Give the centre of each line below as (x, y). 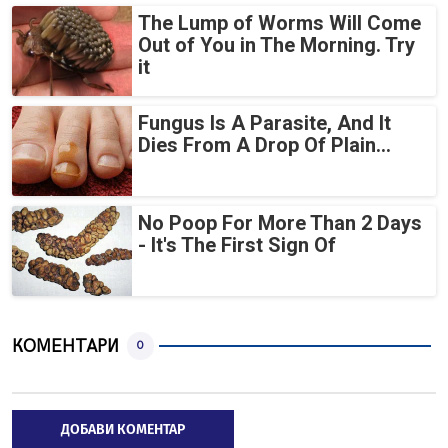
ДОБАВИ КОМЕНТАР (123, 430)
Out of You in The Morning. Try (276, 45)
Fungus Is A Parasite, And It (264, 123)
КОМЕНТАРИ (65, 346)
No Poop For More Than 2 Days (280, 223)
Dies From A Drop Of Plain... (264, 145)
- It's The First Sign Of (237, 245)
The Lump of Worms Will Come (279, 23)
